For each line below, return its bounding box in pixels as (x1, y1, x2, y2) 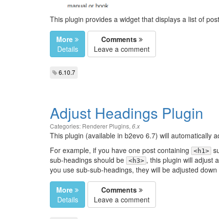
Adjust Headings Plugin (50, 102, 203, 124)
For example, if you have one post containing (50, 145, 191, 155)
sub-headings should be (50, 155, 126, 165)
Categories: (50, 122, 82, 131)
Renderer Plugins (82, 122, 129, 131)
